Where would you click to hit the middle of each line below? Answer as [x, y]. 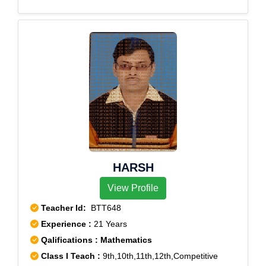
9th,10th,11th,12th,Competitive [159, 256]
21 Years [110, 224]
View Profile [133, 188]
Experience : [67, 224]
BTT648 [104, 208]
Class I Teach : [71, 256]
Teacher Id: [64, 208]
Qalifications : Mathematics [95, 240]
